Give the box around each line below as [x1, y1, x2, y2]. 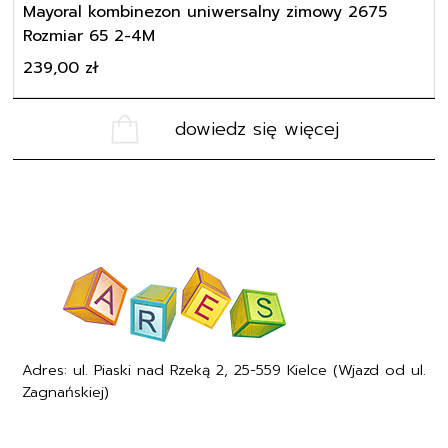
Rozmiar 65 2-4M [23, 16, 156, 41]
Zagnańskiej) [21, 372, 109, 395]
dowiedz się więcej [174, 107, 339, 136]
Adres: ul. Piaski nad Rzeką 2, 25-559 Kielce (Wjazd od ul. [21, 350, 426, 373]
